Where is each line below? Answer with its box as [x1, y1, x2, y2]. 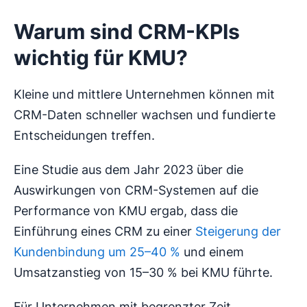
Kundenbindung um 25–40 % [14, 244, 180, 259]
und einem [180, 244, 244, 259]
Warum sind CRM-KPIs [14, 19, 240, 44]
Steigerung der [192, 223, 281, 238]
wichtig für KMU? [14, 45, 188, 70]
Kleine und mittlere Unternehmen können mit [14, 86, 275, 101]
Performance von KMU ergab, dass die [14, 203, 238, 218]
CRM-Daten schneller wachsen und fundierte [14, 107, 275, 122]
